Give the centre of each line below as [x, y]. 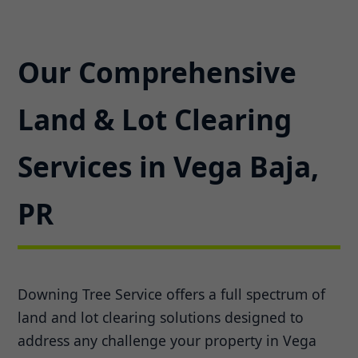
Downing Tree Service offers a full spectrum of [172, 294]
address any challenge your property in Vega [167, 341]
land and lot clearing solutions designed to [161, 318]
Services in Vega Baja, [169, 166]
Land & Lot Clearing [155, 119]
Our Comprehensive [157, 72]
